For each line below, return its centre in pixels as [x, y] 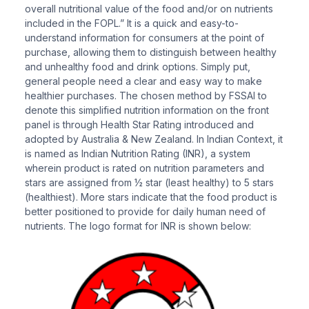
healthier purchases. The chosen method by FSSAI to [146, 95]
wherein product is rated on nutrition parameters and [144, 168]
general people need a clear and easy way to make [143, 81]
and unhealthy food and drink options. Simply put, [138, 66]
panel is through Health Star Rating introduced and [139, 124]
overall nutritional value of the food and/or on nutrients [149, 8]
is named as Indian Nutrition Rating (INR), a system [138, 153]
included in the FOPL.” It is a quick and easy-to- [132, 23]
